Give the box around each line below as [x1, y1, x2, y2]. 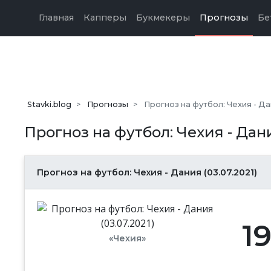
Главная [38, 11, 74, 23]
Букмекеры [135, 11, 190, 23]
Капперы [83, 11, 126, 23]
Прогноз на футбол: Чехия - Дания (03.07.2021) [36, 167, 257, 178]
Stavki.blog [27, 99, 71, 109]
